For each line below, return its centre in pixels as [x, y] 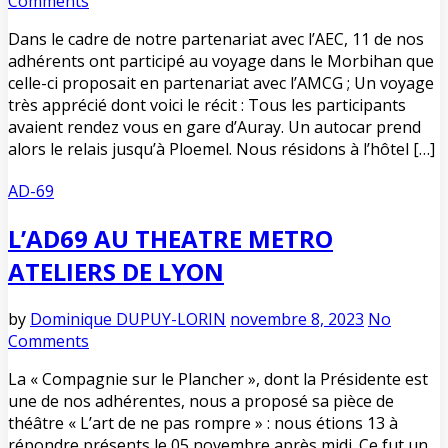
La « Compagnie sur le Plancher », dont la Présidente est [218, 378]
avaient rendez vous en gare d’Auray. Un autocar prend [214, 127]
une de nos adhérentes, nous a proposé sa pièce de [201, 400]
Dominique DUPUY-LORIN [128, 318]
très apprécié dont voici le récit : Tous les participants [207, 105]
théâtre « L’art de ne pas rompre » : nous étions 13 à [203, 422]
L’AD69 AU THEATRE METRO [170, 239]
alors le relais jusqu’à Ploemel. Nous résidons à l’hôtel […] [221, 149]
